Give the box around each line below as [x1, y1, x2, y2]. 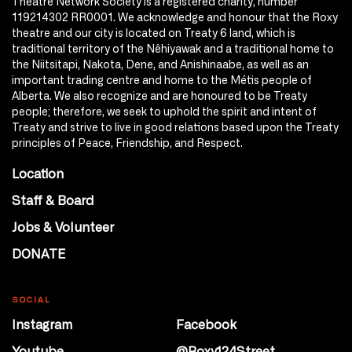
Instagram [12, 316, 72, 332]
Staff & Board [12, 192, 94, 208]
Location [12, 165, 64, 181]
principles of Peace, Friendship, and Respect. [12, 136, 243, 149]
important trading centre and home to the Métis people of [12, 73, 312, 86]
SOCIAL [12, 295, 51, 305]
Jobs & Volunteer [12, 218, 114, 235]
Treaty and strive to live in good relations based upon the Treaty [12, 120, 339, 134]
